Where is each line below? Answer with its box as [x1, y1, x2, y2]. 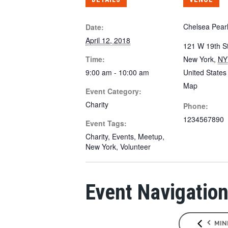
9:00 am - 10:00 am [85, 67, 149, 77]
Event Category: [85, 86, 141, 96]
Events [112, 131, 134, 141]
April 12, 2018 [85, 35, 130, 45]
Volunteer [120, 141, 151, 152]
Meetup [138, 131, 162, 141]
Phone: [183, 101, 208, 111]
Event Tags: [85, 118, 127, 128]
